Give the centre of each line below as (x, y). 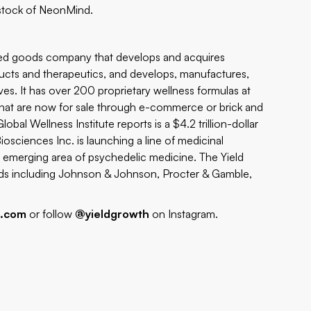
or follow (51, 214)
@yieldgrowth (112, 214)
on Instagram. (184, 214)
